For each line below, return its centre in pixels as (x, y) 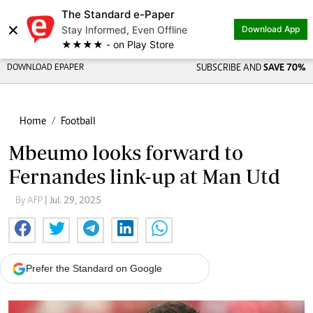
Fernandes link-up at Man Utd (144, 176)
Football (78, 122)
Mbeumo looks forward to (126, 153)
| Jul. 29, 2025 (73, 201)
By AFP (30, 201)
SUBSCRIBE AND (230, 68)
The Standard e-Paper (118, 14)
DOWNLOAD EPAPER (45, 68)
